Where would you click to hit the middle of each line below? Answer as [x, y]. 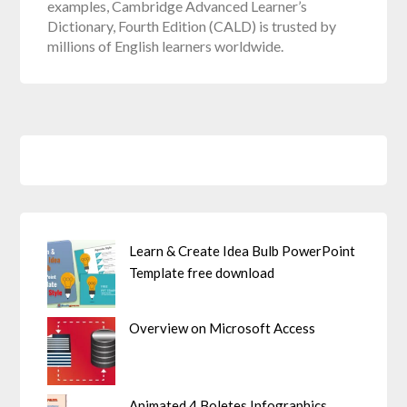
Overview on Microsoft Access [223, 328]
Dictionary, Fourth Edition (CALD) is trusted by [192, 25]
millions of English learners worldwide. [166, 45]
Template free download [202, 272]
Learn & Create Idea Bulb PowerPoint [243, 250]
